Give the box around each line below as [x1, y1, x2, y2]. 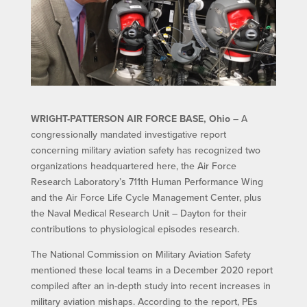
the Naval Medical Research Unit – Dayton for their [30, 206, 247, 221]
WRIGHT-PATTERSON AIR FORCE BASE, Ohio [30, 112, 230, 126]
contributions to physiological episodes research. [30, 222, 239, 236]
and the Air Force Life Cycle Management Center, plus [30, 191, 262, 205]
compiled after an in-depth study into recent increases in [30, 279, 271, 293]
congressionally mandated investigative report [30, 127, 226, 142]
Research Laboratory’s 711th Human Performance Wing [30, 175, 263, 189]
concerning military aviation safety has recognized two [30, 143, 260, 158]
